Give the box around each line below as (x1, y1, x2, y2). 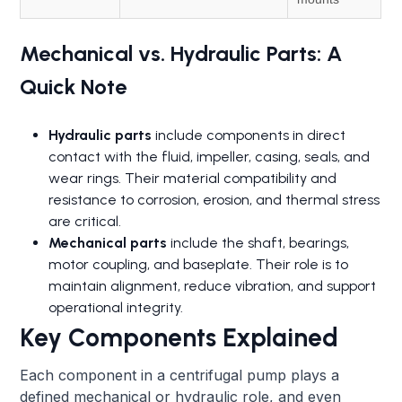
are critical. (48, 212, 122, 230)
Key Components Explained (20, 321, 339, 353)
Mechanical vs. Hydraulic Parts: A (20, 39, 344, 66)
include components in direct (152, 126, 346, 144)
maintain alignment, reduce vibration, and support (48, 276, 377, 294)
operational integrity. (48, 298, 184, 316)
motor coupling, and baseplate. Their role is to (48, 255, 349, 273)
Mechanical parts (48, 233, 168, 251)
